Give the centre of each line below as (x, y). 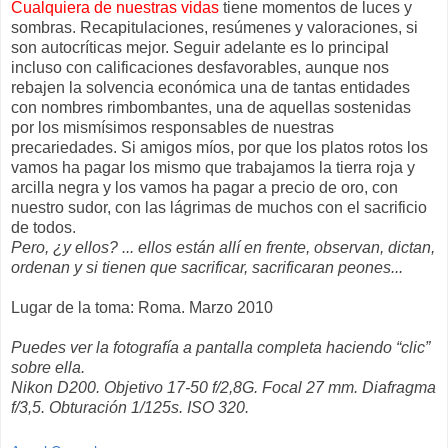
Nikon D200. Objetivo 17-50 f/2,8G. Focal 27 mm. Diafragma (223, 388)
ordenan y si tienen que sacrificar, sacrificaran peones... (207, 268)
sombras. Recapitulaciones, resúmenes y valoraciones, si (214, 28)
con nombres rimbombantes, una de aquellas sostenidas (211, 108)
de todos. (43, 228)
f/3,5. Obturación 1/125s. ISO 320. (130, 408)
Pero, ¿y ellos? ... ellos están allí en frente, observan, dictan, (223, 248)
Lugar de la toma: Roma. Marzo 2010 (142, 308)
